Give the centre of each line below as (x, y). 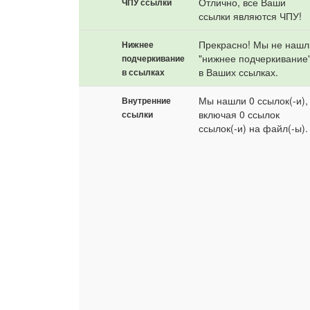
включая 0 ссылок (239, 114)
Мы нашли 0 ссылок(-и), (254, 100)
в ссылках (144, 72)
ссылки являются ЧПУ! (250, 16)
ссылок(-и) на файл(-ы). (254, 128)
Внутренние (147, 100)
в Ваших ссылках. (239, 72)
